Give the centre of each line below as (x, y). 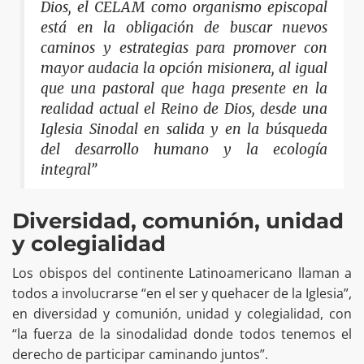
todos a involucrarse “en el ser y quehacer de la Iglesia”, (182, 294)
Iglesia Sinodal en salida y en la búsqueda (184, 129)
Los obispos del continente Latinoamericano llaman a (182, 273)
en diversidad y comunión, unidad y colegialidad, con (182, 314)
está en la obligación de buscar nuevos (184, 27)
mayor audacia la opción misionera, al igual (184, 68)
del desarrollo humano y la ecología (184, 149)
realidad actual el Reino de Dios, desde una (184, 108)
